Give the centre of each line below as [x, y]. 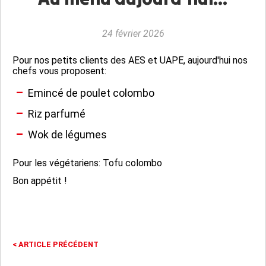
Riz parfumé [57, 114]
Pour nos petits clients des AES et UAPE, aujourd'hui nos [130, 61]
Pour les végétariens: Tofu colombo [87, 163]
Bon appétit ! [40, 181]
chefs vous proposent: [59, 71]
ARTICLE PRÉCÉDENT [58, 245]
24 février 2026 [133, 34]
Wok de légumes [67, 135]
